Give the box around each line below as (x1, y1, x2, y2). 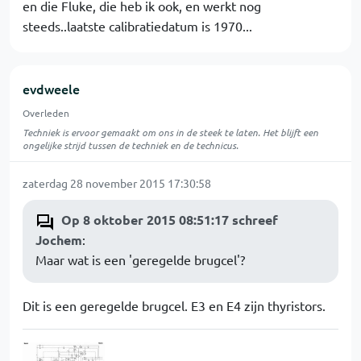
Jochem (35, 231, 82, 248)
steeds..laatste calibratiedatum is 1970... (23, 18, 252, 34)
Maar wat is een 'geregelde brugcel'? (35, 251, 245, 268)
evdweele (23, 80, 80, 98)
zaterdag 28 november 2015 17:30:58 (23, 176, 211, 190)
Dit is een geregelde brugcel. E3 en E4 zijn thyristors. (23, 297, 326, 313)
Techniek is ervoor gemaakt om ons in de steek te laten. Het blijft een (23, 126, 318, 139)
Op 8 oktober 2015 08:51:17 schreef (61, 211, 278, 228)
